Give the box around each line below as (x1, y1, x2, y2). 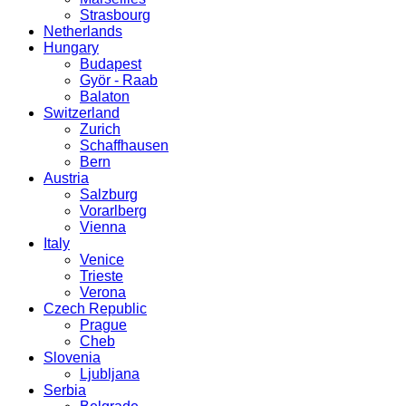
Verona (80, 285, 126, 300)
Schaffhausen (80, 138, 169, 153)
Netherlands (43, 24, 122, 39)
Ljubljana (80, 366, 140, 382)
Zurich (80, 121, 121, 137)
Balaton (80, 89, 130, 104)
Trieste (80, 268, 123, 284)
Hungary (43, 40, 99, 55)
